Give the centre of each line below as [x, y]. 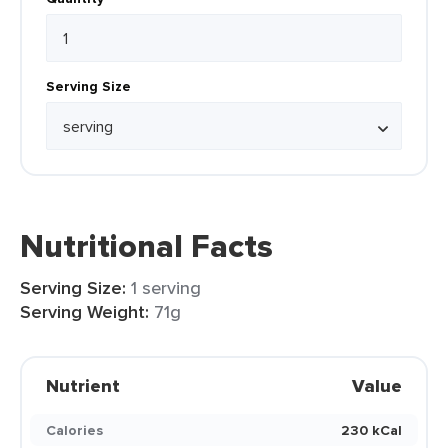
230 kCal [371, 430]
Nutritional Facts [146, 246]
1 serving [166, 287]
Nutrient [83, 386]
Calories [74, 430]
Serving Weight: [84, 312]
